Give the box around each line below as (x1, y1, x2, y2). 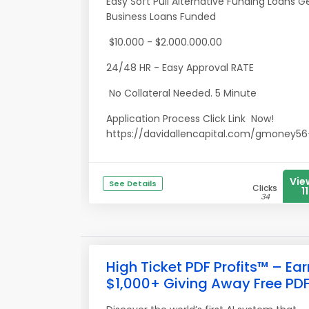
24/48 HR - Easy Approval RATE (106, 61, 254, 74)
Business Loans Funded (106, 10, 219, 23)
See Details (109, 178, 157, 189)
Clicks (252, 182, 277, 194)
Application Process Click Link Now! (106, 112, 274, 126)
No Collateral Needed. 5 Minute (106, 86, 259, 100)
